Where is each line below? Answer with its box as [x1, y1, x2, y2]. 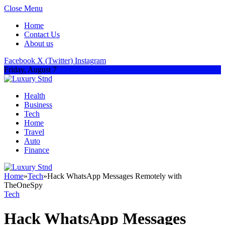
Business [24, 100, 52, 109]
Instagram [75, 56, 106, 65]
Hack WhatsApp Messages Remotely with [47, 172, 182, 180]
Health [24, 91, 45, 100]
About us [24, 39, 53, 48]
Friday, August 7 [4, 65, 57, 74]
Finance [24, 146, 49, 154]
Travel [24, 128, 44, 136]
